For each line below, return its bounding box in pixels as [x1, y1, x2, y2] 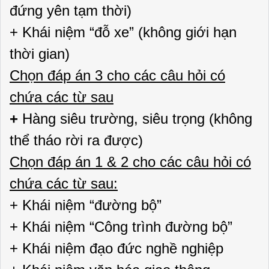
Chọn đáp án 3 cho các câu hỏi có [10, 67, 225, 83]
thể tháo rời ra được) [10, 132, 143, 148]
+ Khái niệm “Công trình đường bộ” [10, 219, 232, 235]
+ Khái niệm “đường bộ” [10, 197, 162, 213]
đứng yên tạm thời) [10, 2, 131, 19]
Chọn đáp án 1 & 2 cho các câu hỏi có [10, 154, 251, 170]
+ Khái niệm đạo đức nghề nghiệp [10, 240, 223, 256]
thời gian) [10, 46, 70, 62]
